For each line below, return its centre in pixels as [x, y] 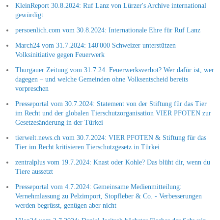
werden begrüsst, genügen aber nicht [66, 205]
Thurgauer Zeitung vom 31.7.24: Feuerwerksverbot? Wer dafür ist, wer [114, 70]
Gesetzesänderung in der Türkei [59, 122]
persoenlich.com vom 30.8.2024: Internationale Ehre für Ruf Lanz [108, 30]
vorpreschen [32, 88]
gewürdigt [29, 15]
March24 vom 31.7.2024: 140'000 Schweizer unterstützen [95, 45]
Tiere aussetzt [34, 171]
